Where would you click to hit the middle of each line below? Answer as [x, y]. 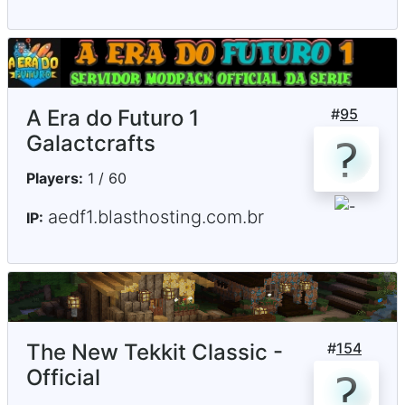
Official [63, 378]
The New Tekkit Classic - [155, 353]
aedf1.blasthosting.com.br [156, 217]
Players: [55, 179]
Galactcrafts [91, 144]
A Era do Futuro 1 [113, 118]
